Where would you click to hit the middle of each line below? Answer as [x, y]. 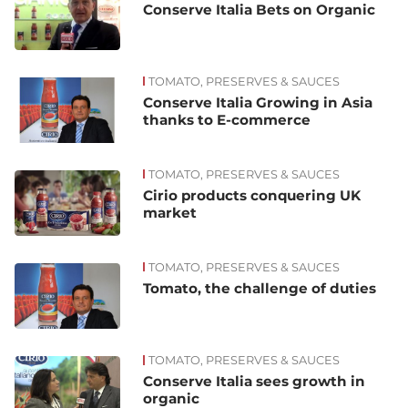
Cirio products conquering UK [252, 195]
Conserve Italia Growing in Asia [258, 102]
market [170, 212]
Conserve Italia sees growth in [255, 381]
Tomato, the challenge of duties [260, 288]
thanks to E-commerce [227, 119]
